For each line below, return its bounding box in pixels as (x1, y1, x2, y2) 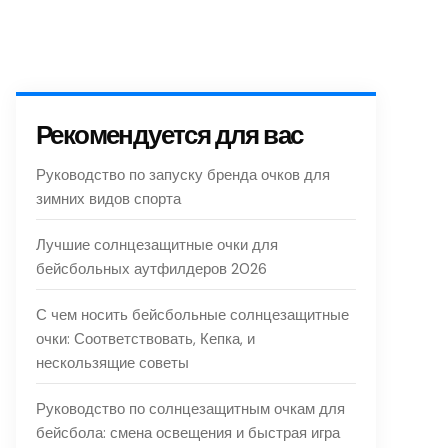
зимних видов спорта (36, 189, 181, 209)
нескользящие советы (36, 353, 189, 373)
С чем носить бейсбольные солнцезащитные (36, 305, 349, 325)
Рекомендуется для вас (36, 118, 303, 152)
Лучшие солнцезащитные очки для (36, 235, 278, 255)
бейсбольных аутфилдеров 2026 (36, 259, 267, 279)
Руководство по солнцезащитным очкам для (36, 399, 345, 419)
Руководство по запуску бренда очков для (36, 165, 330, 185)
